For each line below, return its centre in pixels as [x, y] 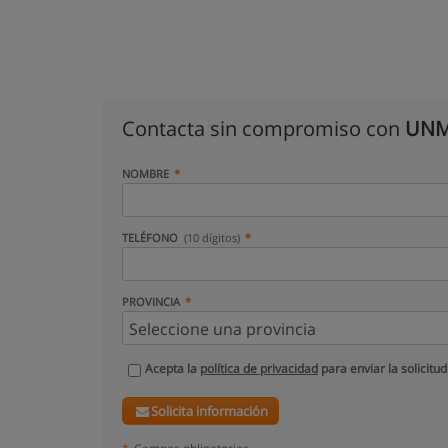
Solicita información [210, 411]
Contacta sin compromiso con [263, 128]
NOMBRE [145, 173]
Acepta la [172, 368]
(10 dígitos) [212, 237]
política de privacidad [259, 368]
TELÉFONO [151, 237]
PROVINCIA [151, 301]
